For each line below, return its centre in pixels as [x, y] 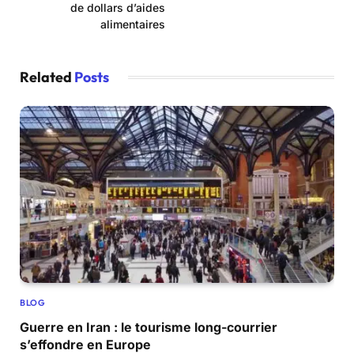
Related [47, 77]
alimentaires [133, 24]
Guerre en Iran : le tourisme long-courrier [149, 328]
